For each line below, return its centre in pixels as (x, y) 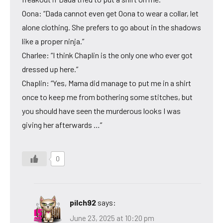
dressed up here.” (50, 69)
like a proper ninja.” (53, 41)
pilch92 (83, 202)
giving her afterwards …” (62, 124)
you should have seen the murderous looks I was (101, 111)
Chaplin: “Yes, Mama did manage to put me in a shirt (107, 83)
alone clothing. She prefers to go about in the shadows (111, 27)
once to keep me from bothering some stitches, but (107, 97)
